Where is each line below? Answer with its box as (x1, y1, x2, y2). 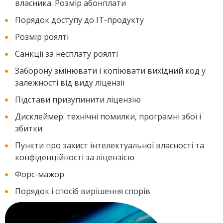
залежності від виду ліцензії (15, 77, 124, 88)
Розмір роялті (15, 31, 69, 42)
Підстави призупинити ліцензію (15, 94, 141, 105)
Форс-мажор (15, 169, 64, 180)
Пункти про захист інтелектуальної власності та (15, 140, 204, 151)
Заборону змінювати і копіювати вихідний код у (15, 65, 206, 76)
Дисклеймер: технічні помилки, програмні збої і (15, 111, 201, 122)
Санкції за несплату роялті (15, 48, 118, 59)
